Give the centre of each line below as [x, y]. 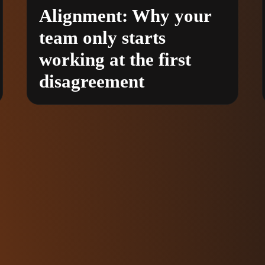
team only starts [102, 37]
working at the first [115, 59]
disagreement [91, 81]
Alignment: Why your [125, 15]
